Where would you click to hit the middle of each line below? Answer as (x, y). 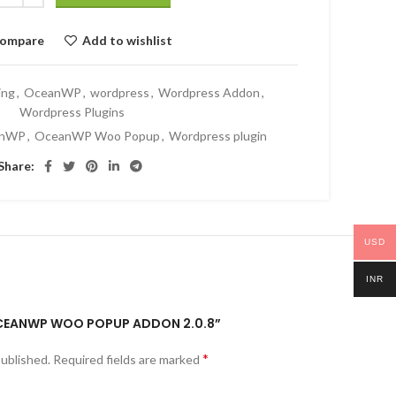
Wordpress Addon (209, 92)
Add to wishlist (127, 40)
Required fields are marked (128, 359)
